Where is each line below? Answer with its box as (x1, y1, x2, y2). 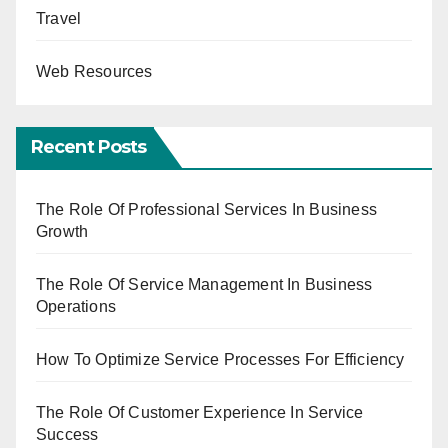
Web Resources (36, 62, 153, 80)
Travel (36, 9, 82, 27)
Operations (36, 298, 116, 316)
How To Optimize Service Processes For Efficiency (36, 351, 405, 369)
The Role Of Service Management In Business (36, 276, 373, 294)
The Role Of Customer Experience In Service (36, 404, 364, 422)
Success (36, 426, 99, 444)
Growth (36, 223, 89, 241)
